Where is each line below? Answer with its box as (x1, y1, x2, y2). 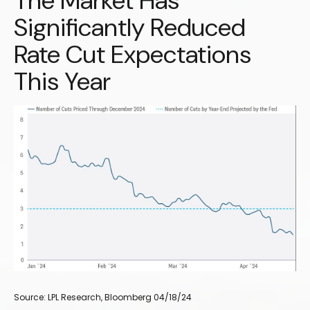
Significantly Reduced (14, 11, 246, 44)
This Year (14, 65, 111, 98)
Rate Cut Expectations (14, 38, 251, 71)
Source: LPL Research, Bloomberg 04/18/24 (14, 291, 192, 303)
